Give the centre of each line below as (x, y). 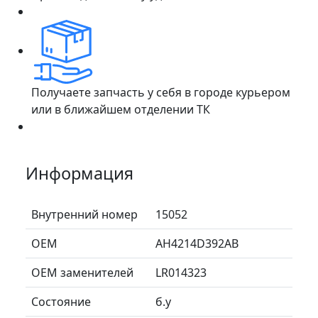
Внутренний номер (84, 214)
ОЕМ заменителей (82, 272)
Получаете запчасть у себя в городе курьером (161, 92)
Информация (79, 173)
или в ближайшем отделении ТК (121, 109)
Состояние (61, 301)
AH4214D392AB (197, 243)
